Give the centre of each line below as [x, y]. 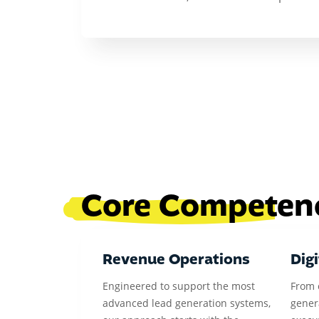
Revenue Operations [176, 260]
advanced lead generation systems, [187, 303]
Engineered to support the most [179, 286]
